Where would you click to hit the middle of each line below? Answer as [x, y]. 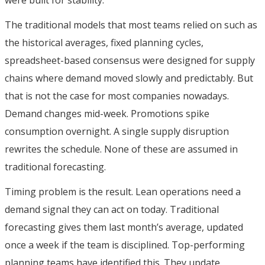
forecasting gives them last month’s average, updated [124, 227]
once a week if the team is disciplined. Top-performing [125, 245]
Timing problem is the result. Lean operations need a [123, 191]
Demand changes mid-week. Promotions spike [107, 113]
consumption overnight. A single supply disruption [117, 131]
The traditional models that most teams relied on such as [131, 25]
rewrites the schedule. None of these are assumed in [121, 149]
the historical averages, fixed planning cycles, [104, 42]
